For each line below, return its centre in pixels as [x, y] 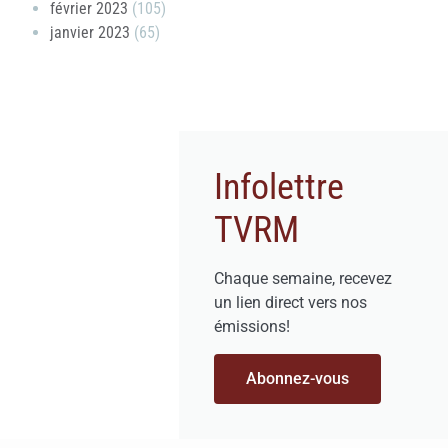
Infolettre [279, 186]
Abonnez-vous [298, 378]
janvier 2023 [90, 32]
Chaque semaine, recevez [303, 278]
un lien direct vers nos [291, 302]
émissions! [252, 326]
